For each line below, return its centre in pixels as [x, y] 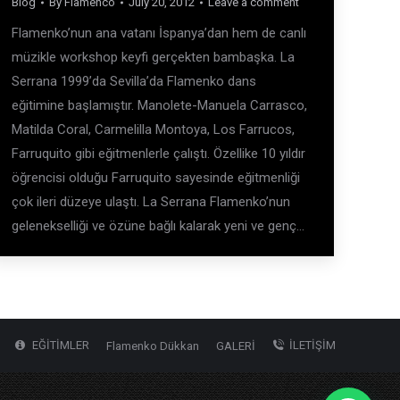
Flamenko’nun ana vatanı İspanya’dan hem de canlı [159, 33]
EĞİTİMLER [61, 345]
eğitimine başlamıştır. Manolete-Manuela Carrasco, [159, 105]
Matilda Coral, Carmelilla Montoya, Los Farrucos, [153, 129]
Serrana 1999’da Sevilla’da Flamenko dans [134, 81]
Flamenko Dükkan [153, 346]
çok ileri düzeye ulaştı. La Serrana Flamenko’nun [151, 202]
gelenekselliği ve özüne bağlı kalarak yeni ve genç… [158, 226]
